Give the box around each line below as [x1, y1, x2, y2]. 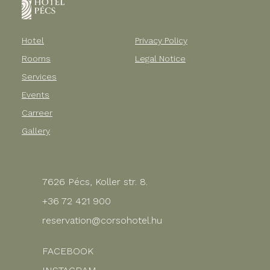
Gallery [22, 125, 50, 136]
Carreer [22, 107, 52, 118]
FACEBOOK [42, 245, 93, 257]
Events [22, 89, 49, 99]
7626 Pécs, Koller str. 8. [42, 175, 148, 187]
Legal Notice [135, 53, 186, 63]
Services [22, 71, 57, 81]
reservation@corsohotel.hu [42, 214, 162, 226]
